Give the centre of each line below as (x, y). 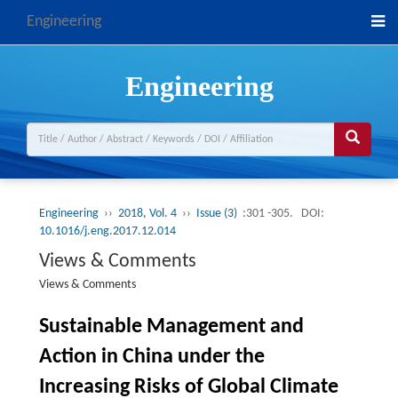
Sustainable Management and (171, 327)
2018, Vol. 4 (147, 214)
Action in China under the (151, 357)
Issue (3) (218, 214)
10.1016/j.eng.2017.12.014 (107, 231)
